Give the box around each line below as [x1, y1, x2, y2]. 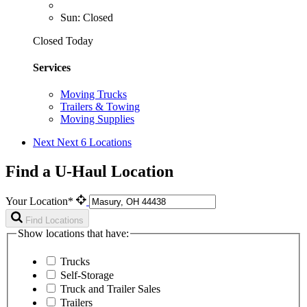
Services [33, 61, 71, 73]
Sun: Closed [60, 11, 113, 23]
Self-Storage [60, 269, 114, 282]
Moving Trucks [60, 88, 127, 101]
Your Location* [5, 195, 76, 207]
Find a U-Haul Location [5, 162, 173, 180]
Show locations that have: [18, 227, 129, 239]
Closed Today [33, 34, 93, 47]
